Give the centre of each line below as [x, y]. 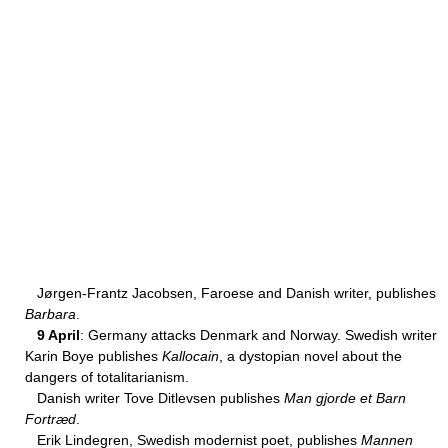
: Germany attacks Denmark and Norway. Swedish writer [258, 335]
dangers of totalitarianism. [107, 377]
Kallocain [190, 356]
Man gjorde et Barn [345, 398]
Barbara [50, 314]
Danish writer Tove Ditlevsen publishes [154, 398]
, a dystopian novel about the [310, 356]
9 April [58, 335]
